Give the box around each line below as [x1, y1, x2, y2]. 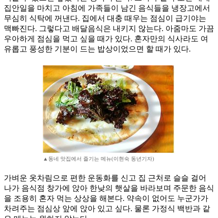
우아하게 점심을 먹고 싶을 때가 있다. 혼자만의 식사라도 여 [4, 35, 208, 43]
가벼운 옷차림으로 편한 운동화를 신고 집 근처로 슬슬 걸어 [4, 174, 206, 182]
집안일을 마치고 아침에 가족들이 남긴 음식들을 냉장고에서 [4, 4, 210, 13]
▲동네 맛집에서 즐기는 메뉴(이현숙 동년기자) [43, 156, 154, 162]
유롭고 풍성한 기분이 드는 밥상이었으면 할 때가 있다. [4, 45, 191, 54]
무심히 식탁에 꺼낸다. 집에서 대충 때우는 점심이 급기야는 [4, 14, 206, 23]
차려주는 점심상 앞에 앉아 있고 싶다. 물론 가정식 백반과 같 [4, 204, 210, 213]
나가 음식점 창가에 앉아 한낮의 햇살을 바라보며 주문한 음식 [4, 184, 214, 193]
